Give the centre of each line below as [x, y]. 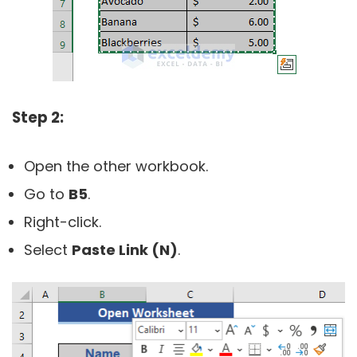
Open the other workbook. [116, 166]
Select [48, 250]
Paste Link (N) [125, 250]
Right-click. [63, 222]
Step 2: [38, 118]
